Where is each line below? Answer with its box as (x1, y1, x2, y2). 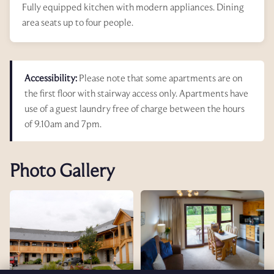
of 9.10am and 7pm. (24, 117, 102, 130)
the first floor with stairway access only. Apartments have (24, 87, 248, 99)
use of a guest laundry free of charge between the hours (24, 102, 245, 114)
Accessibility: (24, 72, 77, 84)
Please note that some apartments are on (77, 72, 243, 84)
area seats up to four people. (22, 16, 133, 28)
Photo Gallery (10, 159, 115, 181)
